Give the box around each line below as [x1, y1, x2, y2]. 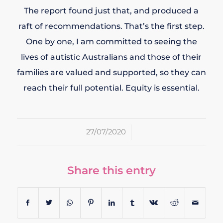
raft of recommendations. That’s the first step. [18, 21, 205, 31]
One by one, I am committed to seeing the [25, 37, 197, 47]
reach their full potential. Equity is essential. [23, 83, 200, 93]
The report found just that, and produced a [24, 6, 199, 16]
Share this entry [67, 163, 156, 177]
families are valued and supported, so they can [16, 68, 206, 78]
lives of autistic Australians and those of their [21, 52, 202, 62]
